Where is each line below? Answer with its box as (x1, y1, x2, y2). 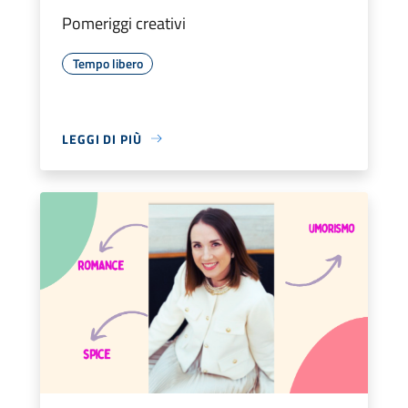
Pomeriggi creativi (62, 10, 186, 36)
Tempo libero (72, 53, 143, 73)
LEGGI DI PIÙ (62, 128, 142, 148)
